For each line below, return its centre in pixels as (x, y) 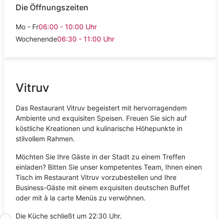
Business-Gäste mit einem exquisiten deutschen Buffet (102, 187)
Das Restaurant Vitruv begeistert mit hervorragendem (101, 108)
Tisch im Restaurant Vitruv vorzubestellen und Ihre (96, 177)
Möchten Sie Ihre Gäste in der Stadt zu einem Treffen (100, 156)
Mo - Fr (27, 26)
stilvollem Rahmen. (45, 138)
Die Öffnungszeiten (52, 8)
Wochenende (36, 39)
